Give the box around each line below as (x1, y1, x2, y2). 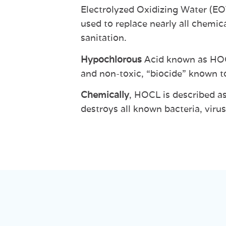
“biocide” (146, 67, 186, 79)
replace (116, 18, 147, 30)
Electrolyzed (81, 4, 134, 16)
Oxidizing (137, 4, 178, 16)
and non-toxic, (81, 67, 146, 79)
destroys (81, 102, 118, 115)
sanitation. (81, 32, 127, 44)
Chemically (81, 88, 129, 100)
